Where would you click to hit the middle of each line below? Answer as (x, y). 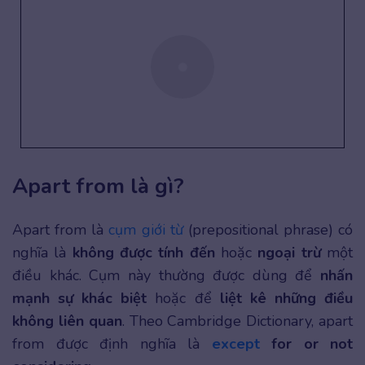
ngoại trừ (289, 253)
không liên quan (67, 321)
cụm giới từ (146, 230)
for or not (306, 344)
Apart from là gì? (98, 187)
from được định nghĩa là (112, 344)
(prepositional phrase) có (268, 230)
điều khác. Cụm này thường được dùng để (166, 276)
